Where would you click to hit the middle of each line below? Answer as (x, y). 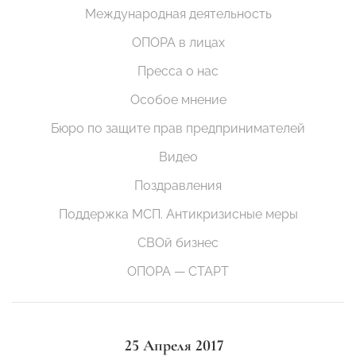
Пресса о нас (178, 72)
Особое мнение (178, 100)
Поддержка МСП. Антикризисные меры (178, 215)
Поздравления (178, 186)
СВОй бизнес (178, 243)
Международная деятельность (178, 14)
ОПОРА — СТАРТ (178, 272)
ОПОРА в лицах (178, 43)
